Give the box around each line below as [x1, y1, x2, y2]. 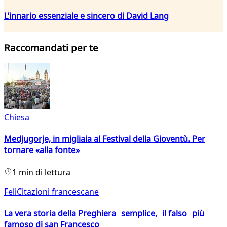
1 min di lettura [12, 166, 70, 178]
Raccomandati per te [4, 41, 98, 54]
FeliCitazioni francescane [4, 185, 99, 197]
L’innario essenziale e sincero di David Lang [4, 10, 169, 21]
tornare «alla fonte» [4, 144, 80, 156]
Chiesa [4, 111, 29, 123]
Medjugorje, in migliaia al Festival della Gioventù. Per [4, 133, 205, 145]
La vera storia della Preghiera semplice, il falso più [4, 208, 204, 219]
